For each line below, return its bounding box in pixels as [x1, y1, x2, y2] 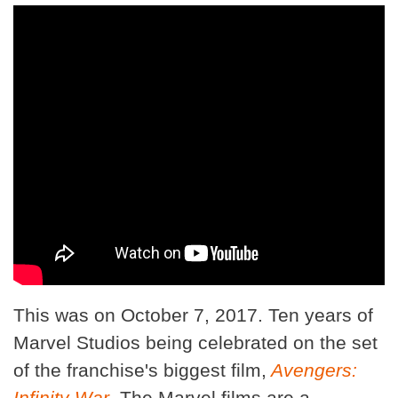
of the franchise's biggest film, [13, 359, 267, 380]
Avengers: [267, 359, 357, 380]
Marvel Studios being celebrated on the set [13, 331, 378, 353]
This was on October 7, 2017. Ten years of [13, 304, 373, 325]
